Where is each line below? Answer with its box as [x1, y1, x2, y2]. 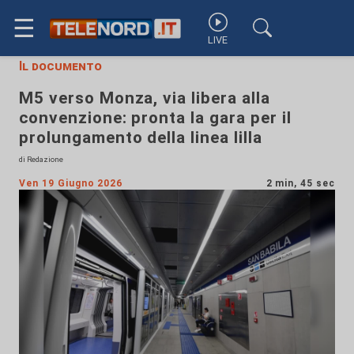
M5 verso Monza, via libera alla [19, 88, 270, 107]
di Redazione [19, 155, 63, 164]
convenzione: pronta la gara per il [19, 108, 292, 127]
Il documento [19, 58, 102, 73]
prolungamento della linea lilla [19, 128, 262, 147]
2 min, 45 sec [265, 178, 335, 189]
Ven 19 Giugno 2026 [19, 178, 123, 189]
